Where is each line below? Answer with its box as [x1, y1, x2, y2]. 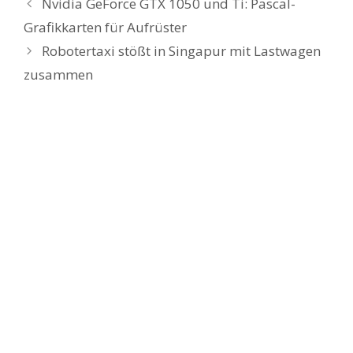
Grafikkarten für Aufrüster [24, 18, 187, 36]
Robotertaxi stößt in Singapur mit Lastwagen [42, 42, 321, 60]
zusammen [24, 65, 93, 84]
